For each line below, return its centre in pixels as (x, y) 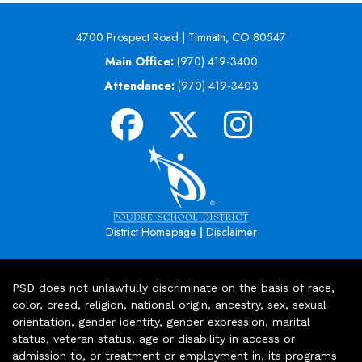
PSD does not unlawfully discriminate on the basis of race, (173, 288)
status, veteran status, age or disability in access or (154, 339)
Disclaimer (231, 232)
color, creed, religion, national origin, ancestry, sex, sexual (169, 305)
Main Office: (139, 61)
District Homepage (151, 232)
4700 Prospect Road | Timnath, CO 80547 (181, 37)
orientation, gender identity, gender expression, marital (161, 322)
